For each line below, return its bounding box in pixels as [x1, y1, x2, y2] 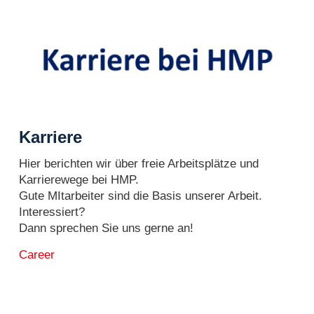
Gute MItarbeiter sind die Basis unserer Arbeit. [19, 189, 262, 203]
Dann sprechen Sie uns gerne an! [19, 221, 193, 235]
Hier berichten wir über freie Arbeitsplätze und [19, 156, 259, 170]
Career [19, 247, 55, 261]
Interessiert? [19, 205, 85, 219]
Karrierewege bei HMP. [19, 172, 139, 186]
